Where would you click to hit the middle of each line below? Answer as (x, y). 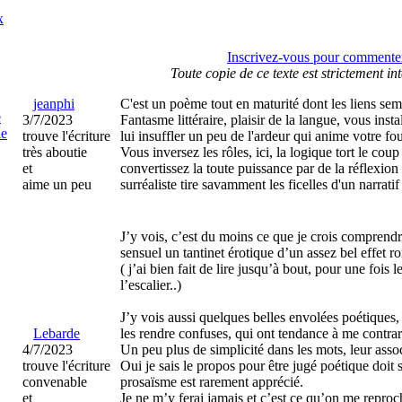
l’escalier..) (151, 285)
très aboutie (55, 152)
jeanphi (54, 104)
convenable (55, 382)
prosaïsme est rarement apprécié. (212, 382)
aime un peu (57, 184)
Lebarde (57, 333)
